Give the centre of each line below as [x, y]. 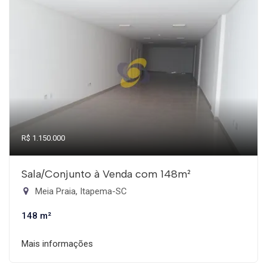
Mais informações [57, 244]
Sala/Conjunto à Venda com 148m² [106, 174]
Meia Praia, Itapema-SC [80, 191]
